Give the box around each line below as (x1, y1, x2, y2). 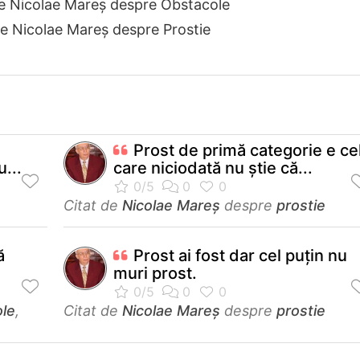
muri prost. (113, 263, 197, 283)
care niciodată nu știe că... (113, 157, 313, 178)
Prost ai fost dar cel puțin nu (133, 245, 347, 265)
